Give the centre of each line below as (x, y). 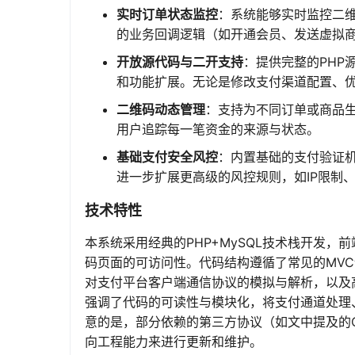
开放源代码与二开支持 (180, 62)
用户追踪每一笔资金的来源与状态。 (218, 129)
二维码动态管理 (161, 109)
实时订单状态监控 (167, 14)
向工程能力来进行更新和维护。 (174, 342)
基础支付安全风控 (167, 157)
